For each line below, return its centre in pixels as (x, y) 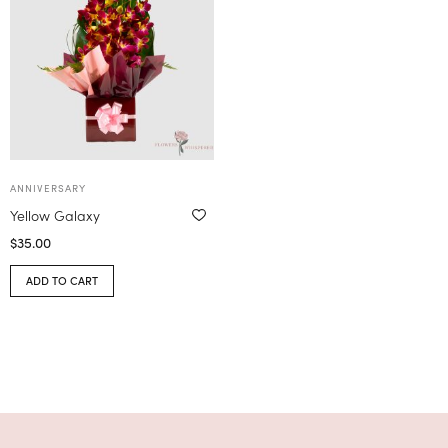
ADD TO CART (62, 280)
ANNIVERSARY (48, 187)
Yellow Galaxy (55, 214)
